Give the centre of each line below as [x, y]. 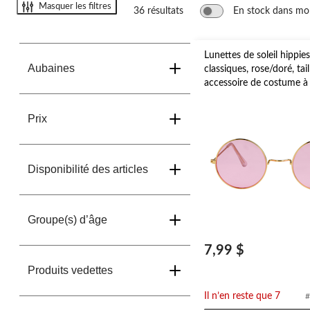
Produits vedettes [70, 270]
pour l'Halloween [240, 97]
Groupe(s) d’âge [67, 220]
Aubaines [51, 68]
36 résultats [158, 11]
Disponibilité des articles [88, 169]
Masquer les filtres [75, 7]
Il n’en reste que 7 [243, 296]
